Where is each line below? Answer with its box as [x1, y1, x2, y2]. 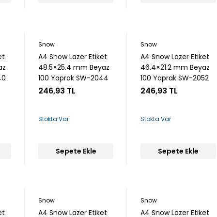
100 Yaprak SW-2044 [38, 73, 109, 83]
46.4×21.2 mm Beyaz [140, 62, 210, 72]
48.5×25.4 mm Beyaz [38, 62, 110, 72]
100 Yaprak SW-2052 [140, 73, 209, 83]
